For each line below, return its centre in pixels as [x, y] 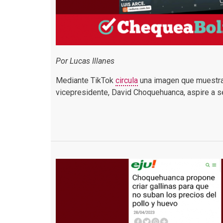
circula [127, 80]
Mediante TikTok [86, 80]
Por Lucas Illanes [85, 61]
